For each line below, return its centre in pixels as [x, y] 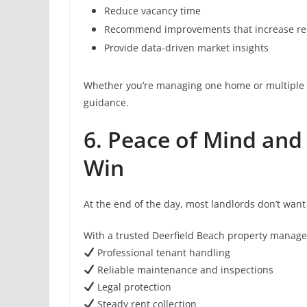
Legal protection [133, 287]
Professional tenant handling [162, 253]
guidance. [106, 102]
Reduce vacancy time [152, 11]
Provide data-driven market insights [186, 48]
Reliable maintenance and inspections [184, 270]
